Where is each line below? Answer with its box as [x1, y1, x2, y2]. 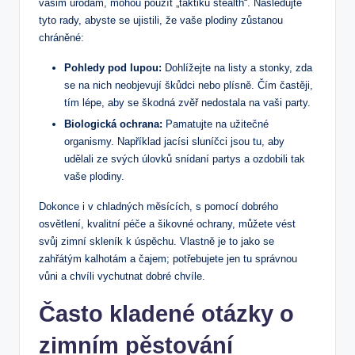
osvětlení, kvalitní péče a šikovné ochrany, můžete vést [39, 217, 296, 230]
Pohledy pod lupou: [64, 61, 162, 74]
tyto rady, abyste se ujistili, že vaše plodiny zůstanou [39, 13, 283, 26]
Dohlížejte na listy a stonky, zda [162, 61, 312, 74]
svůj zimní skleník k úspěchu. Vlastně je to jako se [39, 235, 274, 247]
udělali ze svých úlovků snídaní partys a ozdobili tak [64, 152, 305, 165]
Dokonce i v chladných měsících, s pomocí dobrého [39, 200, 278, 212]
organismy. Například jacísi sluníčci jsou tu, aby [64, 135, 284, 147]
